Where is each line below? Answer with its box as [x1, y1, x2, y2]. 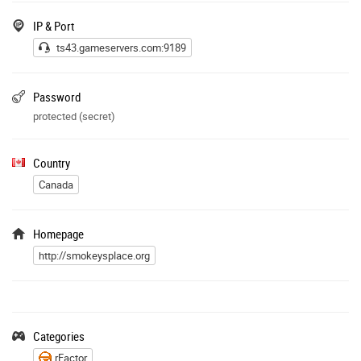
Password [33, 88, 81, 105]
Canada [39, 176, 73, 192]
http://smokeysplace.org [39, 247, 150, 263]
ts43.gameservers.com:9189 [56, 39, 186, 55]
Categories [33, 327, 85, 344]
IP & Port [33, 17, 74, 34]
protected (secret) [33, 108, 115, 123]
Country [33, 154, 70, 171]
